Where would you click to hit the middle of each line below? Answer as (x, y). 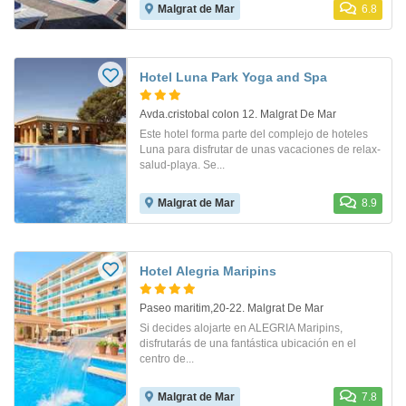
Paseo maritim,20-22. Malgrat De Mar (232, 308)
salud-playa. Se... (182, 164)
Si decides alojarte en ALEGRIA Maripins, (241, 328)
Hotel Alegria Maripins (208, 271)
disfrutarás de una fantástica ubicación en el (248, 343)
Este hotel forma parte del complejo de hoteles (254, 134)
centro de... (167, 358)
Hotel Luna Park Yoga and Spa (233, 77)
